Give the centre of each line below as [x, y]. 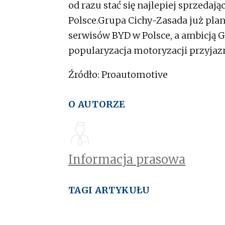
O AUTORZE [97, 104]
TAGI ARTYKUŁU [109, 190]
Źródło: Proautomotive [118, 75]
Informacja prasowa [127, 160]
